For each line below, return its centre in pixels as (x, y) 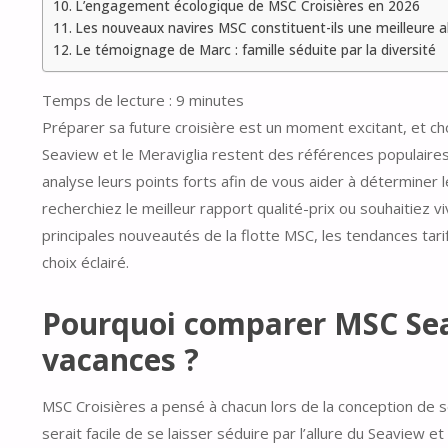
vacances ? (120, 360)
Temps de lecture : (109, 100)
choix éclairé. (85, 262)
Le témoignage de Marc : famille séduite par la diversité (255, 50)
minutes (216, 100)
